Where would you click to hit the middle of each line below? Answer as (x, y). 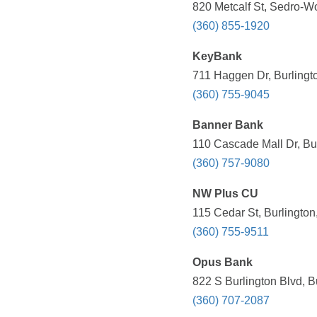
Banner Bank (228, 125)
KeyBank (217, 57)
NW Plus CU (225, 194)
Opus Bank (223, 263)
